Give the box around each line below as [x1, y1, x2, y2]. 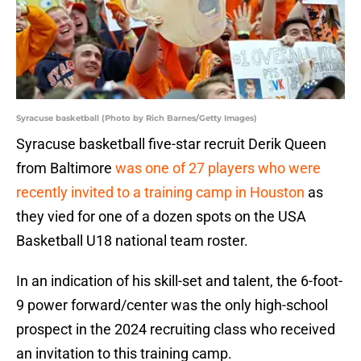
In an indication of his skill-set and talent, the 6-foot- [16, 272, 342, 290]
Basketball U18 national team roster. [16, 232, 248, 250]
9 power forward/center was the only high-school [16, 297, 328, 314]
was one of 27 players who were [115, 160, 321, 177]
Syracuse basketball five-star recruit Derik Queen [16, 135, 326, 153]
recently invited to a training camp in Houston [16, 184, 305, 201]
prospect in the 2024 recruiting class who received [16, 321, 335, 338]
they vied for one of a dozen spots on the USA [16, 208, 306, 226]
